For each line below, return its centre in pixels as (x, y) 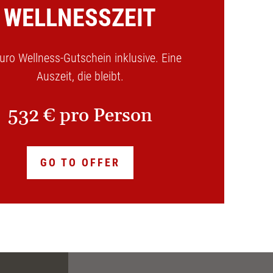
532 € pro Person (80, 116)
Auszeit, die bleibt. (80, 76)
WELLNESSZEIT (80, 18)
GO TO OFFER (80, 163)
